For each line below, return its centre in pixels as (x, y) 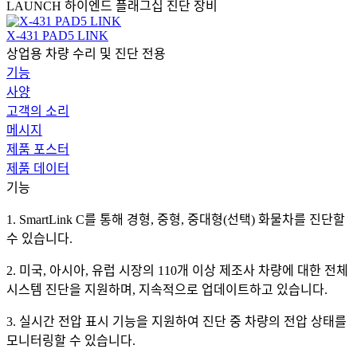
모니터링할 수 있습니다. (74, 340)
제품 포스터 (38, 149)
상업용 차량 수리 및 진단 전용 (86, 53)
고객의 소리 (38, 111)
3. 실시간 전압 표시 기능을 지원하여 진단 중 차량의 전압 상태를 (177, 321)
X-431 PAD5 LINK (57, 35)
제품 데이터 (38, 168)
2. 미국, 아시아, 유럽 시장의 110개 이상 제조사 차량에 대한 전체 (177, 270)
